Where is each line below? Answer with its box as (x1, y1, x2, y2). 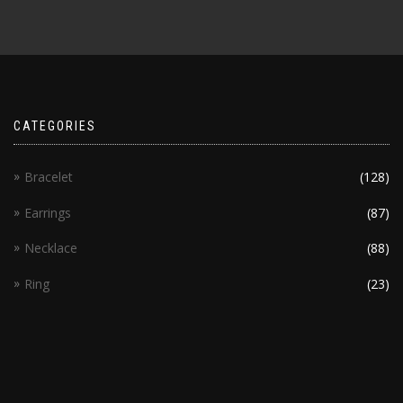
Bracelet (24, 168, 73, 186)
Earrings (24, 203, 71, 221)
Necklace (24, 239, 77, 257)
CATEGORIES (13, 119, 96, 134)
